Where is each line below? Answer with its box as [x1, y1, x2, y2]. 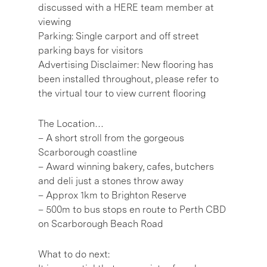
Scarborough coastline [38, 146, 137, 158]
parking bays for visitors [38, 44, 143, 56]
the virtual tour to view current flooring [38, 87, 206, 99]
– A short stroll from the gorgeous [38, 132, 184, 144]
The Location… [38, 117, 104, 129]
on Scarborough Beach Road [38, 218, 163, 229]
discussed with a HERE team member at [38, 1, 214, 13]
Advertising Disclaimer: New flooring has [38, 58, 213, 70]
